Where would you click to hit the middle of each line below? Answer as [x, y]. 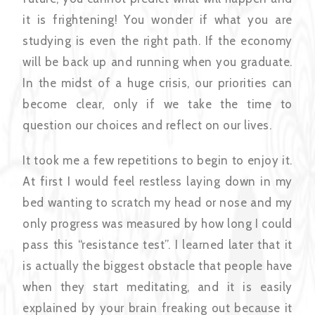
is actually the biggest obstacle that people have [157, 266]
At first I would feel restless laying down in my [157, 182]
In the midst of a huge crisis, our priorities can [157, 83]
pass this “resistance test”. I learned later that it [157, 245]
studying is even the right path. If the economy [157, 41]
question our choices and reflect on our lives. [150, 126]
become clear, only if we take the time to [157, 104]
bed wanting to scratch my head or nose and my [157, 203]
